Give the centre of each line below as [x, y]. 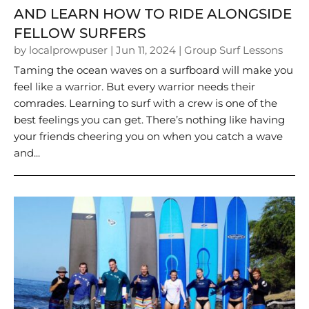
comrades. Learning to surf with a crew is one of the [146, 103]
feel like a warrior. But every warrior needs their [134, 86]
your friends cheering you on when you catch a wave [148, 136]
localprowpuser [68, 50]
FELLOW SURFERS [80, 33]
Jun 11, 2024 [146, 50]
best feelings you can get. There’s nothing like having [149, 119]
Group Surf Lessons [233, 50]
